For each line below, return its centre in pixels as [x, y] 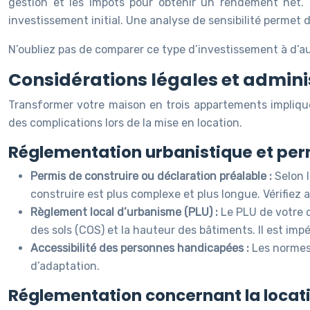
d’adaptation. [65, 266]
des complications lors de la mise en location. [125, 123]
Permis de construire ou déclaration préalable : [153, 176]
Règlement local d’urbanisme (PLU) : [126, 212]
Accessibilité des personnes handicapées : [141, 248]
